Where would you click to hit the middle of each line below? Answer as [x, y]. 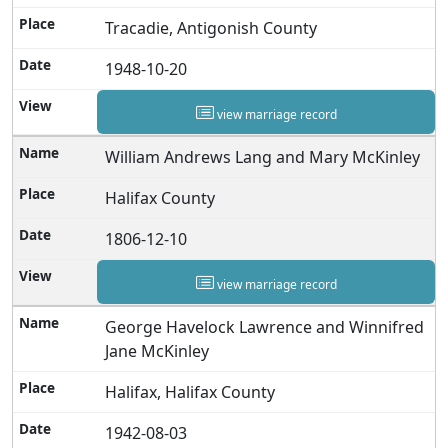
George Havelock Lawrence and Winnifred [265, 326]
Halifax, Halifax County [190, 391]
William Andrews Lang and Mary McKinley [263, 156]
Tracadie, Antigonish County [211, 27]
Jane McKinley [157, 350]
